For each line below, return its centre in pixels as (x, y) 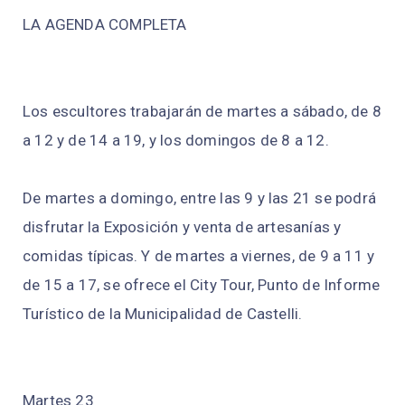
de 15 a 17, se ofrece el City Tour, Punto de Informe (202, 285)
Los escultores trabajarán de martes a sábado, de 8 (202, 112)
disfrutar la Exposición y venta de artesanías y (182, 227)
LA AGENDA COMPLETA (105, 25)
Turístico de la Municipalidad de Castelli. (163, 314)
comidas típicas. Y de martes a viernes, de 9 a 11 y (199, 256)
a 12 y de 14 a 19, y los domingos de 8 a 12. (176, 141)
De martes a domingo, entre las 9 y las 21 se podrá (200, 198)
